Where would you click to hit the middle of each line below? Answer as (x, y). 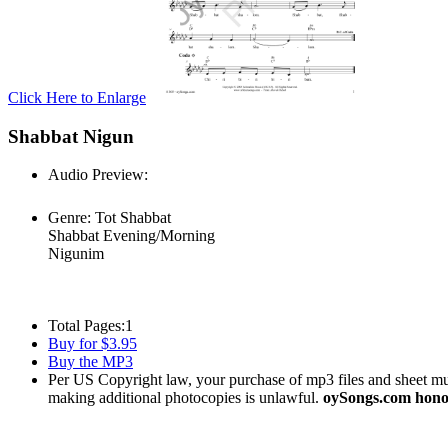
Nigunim (76, 254)
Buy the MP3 (90, 362)
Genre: (69, 218)
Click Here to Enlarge (77, 97)
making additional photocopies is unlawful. (185, 398)
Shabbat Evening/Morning (131, 236)
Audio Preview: (98, 175)
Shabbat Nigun (71, 136)
